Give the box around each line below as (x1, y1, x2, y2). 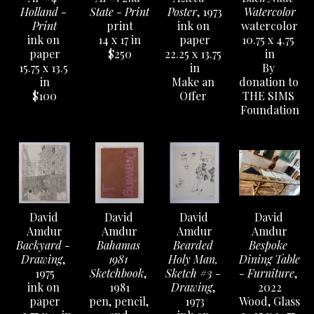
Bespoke (249, 238, 287, 252)
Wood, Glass (239, 294, 300, 308)
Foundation (240, 102, 299, 117)
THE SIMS (242, 88, 294, 103)
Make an (172, 74, 214, 89)
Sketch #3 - (165, 266, 221, 280)
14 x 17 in (98, 32, 141, 47)
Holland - (20, 4, 67, 19)
